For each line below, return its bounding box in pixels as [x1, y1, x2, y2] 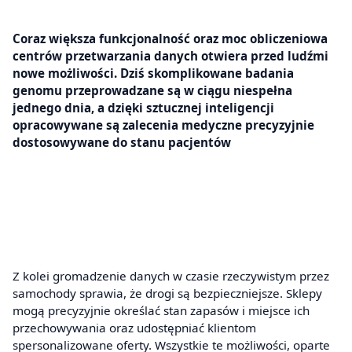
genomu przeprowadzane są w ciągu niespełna [13, 82, 292, 98]
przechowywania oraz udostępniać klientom [13, 320, 256, 336]
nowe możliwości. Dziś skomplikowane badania [13, 64, 294, 81]
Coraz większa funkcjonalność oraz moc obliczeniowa [13, 30, 328, 46]
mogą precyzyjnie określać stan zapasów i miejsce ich [13, 302, 310, 319]
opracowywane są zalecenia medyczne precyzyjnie [13, 116, 314, 133]
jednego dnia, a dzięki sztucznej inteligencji [13, 99, 274, 115]
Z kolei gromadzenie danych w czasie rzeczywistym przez [13, 268, 329, 284]
